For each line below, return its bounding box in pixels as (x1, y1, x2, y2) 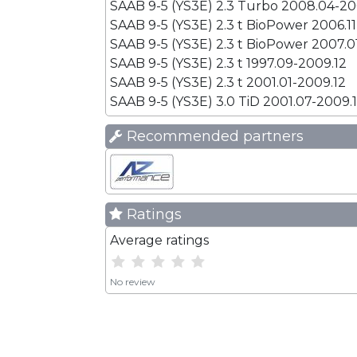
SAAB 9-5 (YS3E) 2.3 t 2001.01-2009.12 (110, 75, 346, 90)
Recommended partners (123, 127, 304, 145)
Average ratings (110, 233, 209, 248)
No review (110, 276, 155, 288)
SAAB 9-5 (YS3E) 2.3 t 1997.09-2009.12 (110, 56, 347, 71)
